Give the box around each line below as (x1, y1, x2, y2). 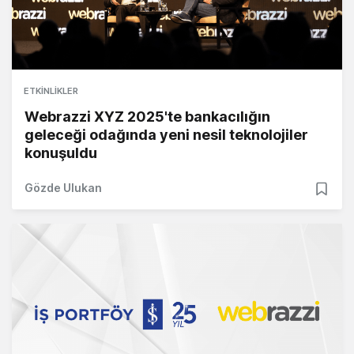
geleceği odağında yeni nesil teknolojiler (24, 126, 308, 144)
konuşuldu (24, 145, 97, 162)
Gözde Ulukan (24, 181, 102, 195)
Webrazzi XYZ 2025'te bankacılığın (24, 108, 270, 126)
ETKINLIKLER (24, 85, 78, 97)
